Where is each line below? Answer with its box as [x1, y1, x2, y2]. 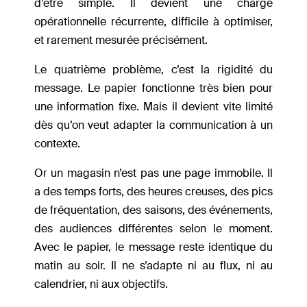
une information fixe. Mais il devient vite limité [34, 99, 273, 114]
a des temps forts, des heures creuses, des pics [34, 184, 273, 199]
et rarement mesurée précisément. [34, 33, 208, 48]
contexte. [34, 136, 83, 151]
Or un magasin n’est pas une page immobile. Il [34, 166, 273, 181]
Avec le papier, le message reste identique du [34, 240, 273, 255]
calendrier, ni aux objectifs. [34, 277, 168, 292]
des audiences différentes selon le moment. [34, 221, 273, 236]
